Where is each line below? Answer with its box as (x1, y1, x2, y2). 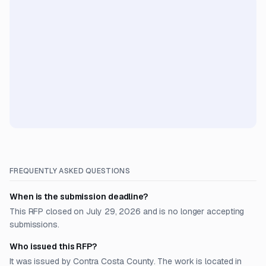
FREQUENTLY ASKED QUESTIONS (9, 166, 130, 176)
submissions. (9, 219, 59, 230)
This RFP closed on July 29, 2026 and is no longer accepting (9, 206, 245, 217)
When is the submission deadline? (9, 191, 148, 202)
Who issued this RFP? (9, 241, 97, 252)
